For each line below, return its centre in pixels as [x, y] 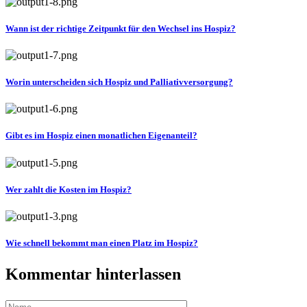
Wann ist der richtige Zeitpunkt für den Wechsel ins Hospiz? [121, 28]
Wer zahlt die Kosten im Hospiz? [69, 189]
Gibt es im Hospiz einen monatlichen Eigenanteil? [101, 136]
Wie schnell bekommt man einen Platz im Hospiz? [102, 243]
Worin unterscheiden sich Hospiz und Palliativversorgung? [119, 82]
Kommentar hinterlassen [93, 274]
